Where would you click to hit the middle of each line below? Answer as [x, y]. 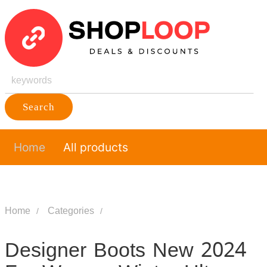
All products [95, 147]
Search [38, 107]
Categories [71, 211]
